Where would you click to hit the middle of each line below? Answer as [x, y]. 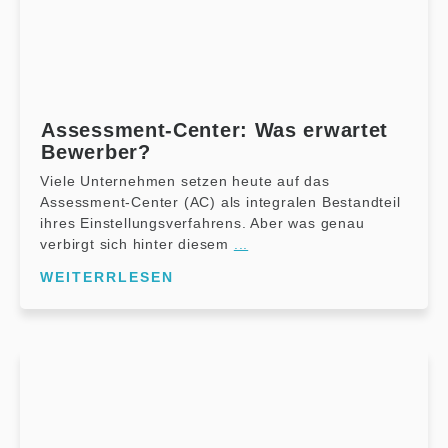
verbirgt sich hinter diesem [137, 243]
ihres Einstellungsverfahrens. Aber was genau [202, 222]
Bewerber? [96, 151]
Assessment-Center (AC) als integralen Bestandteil [220, 201]
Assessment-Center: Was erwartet [215, 129]
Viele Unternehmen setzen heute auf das [185, 180]
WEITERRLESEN [107, 276]
